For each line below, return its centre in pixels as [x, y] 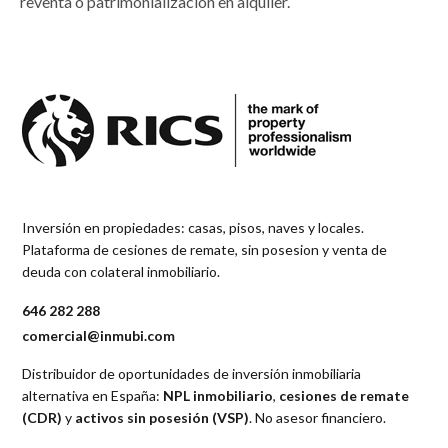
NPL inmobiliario [218, 396]
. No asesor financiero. [318, 418]
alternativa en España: [93, 396]
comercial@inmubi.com [99, 336]
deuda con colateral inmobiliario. [121, 272]
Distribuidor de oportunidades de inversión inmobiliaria [192, 374]
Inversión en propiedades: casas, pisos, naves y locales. [193, 228]
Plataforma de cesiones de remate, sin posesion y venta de [205, 250]
